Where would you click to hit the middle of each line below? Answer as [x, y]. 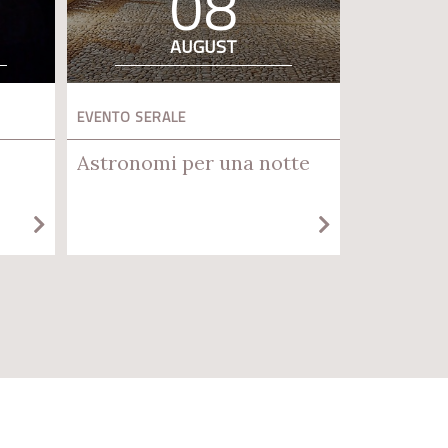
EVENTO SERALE [131, 117]
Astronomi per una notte [193, 163]
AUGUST [203, 47]
